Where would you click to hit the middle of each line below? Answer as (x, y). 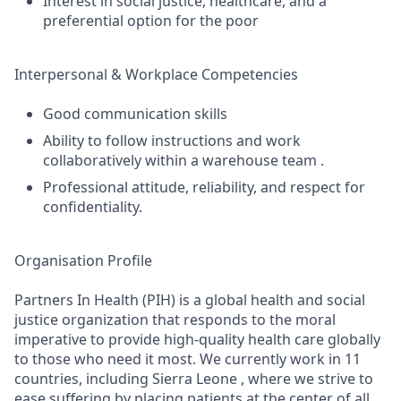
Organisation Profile (83, 260)
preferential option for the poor (151, 21)
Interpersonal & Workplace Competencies (156, 74)
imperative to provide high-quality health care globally (197, 339)
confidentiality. (93, 207)
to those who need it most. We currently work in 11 (188, 359)
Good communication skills (135, 114)
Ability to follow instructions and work (172, 141)
